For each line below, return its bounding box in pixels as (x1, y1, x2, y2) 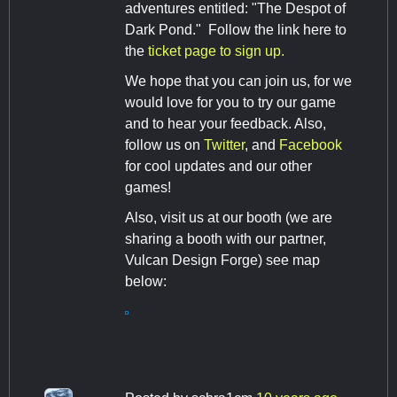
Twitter (204, 137, 245, 153)
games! (125, 180, 171, 196)
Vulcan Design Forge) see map (125, 253, 320, 269)
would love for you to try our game (125, 95, 336, 111)
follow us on (125, 137, 204, 153)
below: (125, 274, 167, 290)
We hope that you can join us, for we (125, 74, 352, 90)
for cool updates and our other (125, 159, 312, 175)
